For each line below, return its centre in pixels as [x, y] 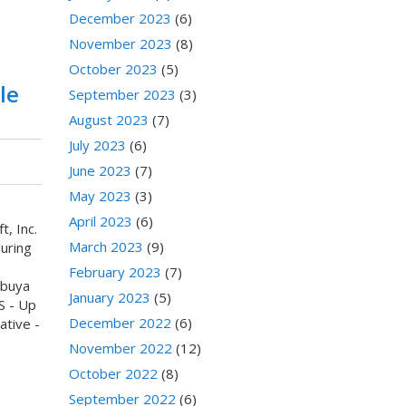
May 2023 [100, 196]
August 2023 [109, 120]
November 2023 [121, 44]
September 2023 [122, 95]
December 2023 [120, 19]
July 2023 [97, 145]
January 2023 [110, 298]
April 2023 [101, 222]
